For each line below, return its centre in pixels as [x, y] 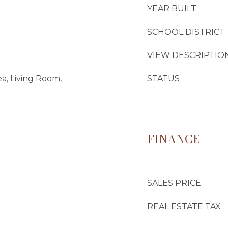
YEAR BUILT [172, 8]
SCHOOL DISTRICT [186, 32]
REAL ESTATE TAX [184, 206]
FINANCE [174, 139]
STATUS [163, 79]
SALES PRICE [174, 183]
